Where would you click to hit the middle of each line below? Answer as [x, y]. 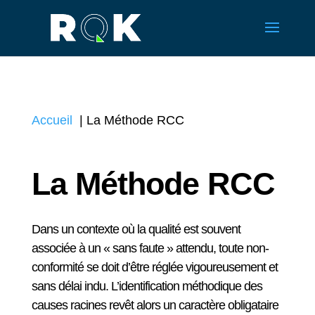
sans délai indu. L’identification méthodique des [147, 286]
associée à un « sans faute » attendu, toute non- [150, 248]
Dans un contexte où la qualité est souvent [136, 229]
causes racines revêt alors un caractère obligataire [155, 305]
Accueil [52, 120]
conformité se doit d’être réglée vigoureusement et [154, 267]
